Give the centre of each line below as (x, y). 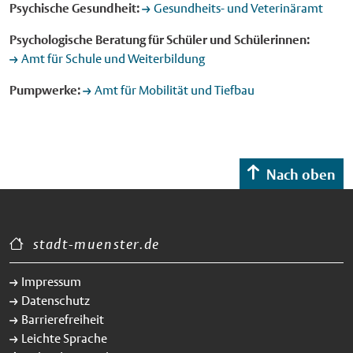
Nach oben (301, 175)
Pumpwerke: (45, 90)
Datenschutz (56, 301)
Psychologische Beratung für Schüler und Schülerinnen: (160, 40)
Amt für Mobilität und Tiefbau (175, 90)
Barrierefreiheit (63, 320)
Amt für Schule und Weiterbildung (113, 59)
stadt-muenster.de (96, 244)
